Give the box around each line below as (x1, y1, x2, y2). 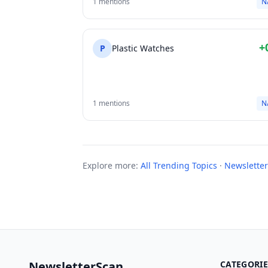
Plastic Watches (112, 42, 174, 54)
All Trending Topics (141, 160, 217, 171)
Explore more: (83, 160, 138, 171)
